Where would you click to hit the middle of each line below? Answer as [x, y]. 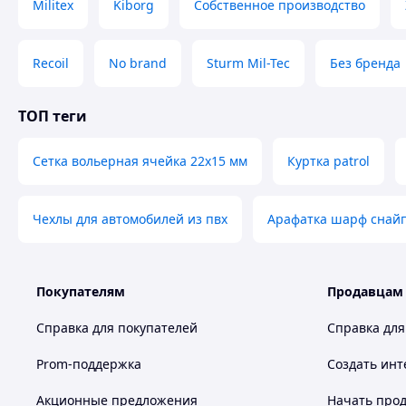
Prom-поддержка [89, 364]
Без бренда [365, 63]
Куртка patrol [329, 161]
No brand [138, 63]
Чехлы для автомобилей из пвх [130, 219]
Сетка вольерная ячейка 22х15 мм [140, 161]
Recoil [51, 63]
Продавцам [365, 291]
